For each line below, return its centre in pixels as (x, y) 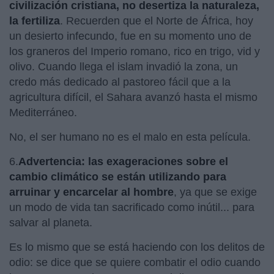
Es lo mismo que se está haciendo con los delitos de (137, 247)
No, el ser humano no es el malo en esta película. (133, 137)
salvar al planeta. (52, 222)
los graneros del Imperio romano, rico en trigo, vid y (135, 51)
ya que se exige (218, 192)
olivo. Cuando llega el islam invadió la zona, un (124, 66)
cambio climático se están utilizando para (118, 176)
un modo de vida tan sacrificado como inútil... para (132, 207)
